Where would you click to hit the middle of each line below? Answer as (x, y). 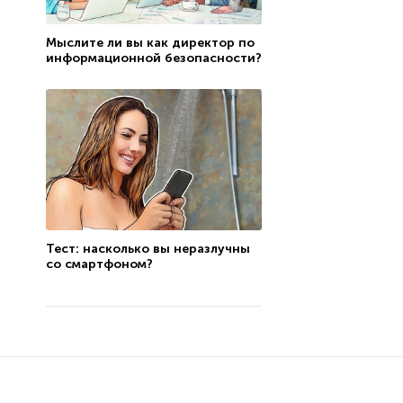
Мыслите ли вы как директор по (150, 42)
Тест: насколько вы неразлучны (148, 249)
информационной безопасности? (153, 58)
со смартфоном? (99, 264)
